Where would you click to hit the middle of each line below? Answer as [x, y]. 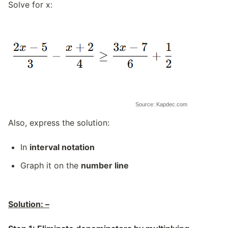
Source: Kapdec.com [161, 104]
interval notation [62, 147]
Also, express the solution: [59, 123]
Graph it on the [51, 165]
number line [105, 165]
